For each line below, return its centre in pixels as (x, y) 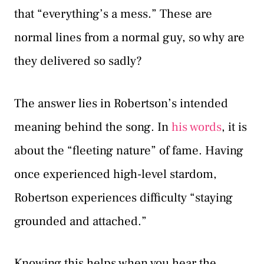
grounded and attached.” (80, 221)
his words (197, 127)
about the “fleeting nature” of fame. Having (129, 150)
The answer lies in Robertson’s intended (121, 103)
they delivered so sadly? (78, 61)
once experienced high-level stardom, (115, 174)
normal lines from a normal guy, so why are (129, 38)
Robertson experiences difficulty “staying (123, 197)
